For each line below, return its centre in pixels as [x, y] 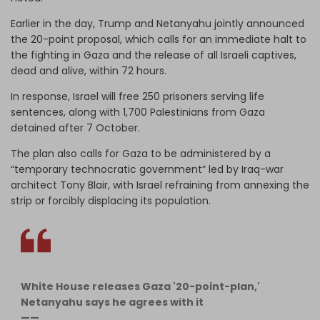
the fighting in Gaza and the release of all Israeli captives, [154, 55]
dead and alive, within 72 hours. [89, 70]
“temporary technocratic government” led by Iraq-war [147, 169]
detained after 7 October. [77, 127]
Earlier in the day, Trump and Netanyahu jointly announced [157, 23]
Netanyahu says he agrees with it [112, 302]
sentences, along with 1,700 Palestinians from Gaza [138, 112]
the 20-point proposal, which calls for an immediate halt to [159, 39]
